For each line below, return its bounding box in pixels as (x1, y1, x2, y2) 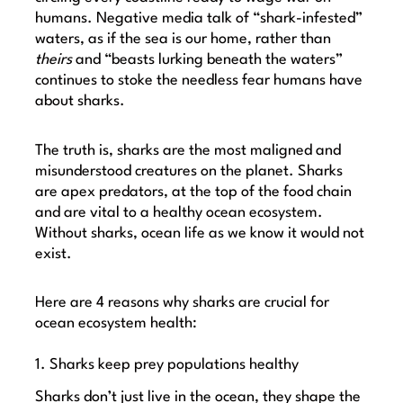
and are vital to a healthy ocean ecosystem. (35, 204, 324, 220)
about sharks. (35, 94, 126, 110)
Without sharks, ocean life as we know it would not (35, 225, 365, 241)
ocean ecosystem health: (35, 316, 198, 332)
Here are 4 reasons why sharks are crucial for (35, 295, 330, 311)
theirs (35, 52, 73, 68)
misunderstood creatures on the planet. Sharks (35, 163, 344, 179)
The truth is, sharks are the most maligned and (35, 142, 342, 158)
